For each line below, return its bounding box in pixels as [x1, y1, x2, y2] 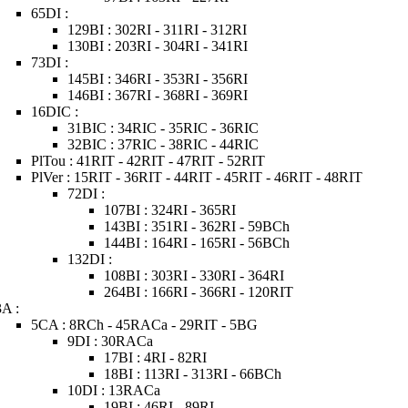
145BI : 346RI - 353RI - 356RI [67, 71, 249, 87]
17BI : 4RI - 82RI [104, 350, 208, 365]
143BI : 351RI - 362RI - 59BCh [104, 219, 291, 234]
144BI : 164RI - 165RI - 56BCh [104, 235, 291, 250]
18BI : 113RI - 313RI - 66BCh [104, 366, 282, 382]
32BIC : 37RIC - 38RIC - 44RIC [67, 137, 260, 152]
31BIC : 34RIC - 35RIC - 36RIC [67, 120, 260, 136]
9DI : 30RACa [67, 333, 154, 349]
